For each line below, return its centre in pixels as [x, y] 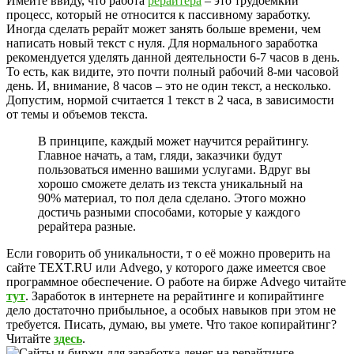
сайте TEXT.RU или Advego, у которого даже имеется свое [166, 268]
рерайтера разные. [87, 227]
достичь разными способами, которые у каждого [169, 213]
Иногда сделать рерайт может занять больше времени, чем [164, 29]
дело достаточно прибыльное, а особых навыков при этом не [171, 311]
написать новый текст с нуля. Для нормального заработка [162, 43]
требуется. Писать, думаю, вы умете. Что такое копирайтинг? [171, 325]
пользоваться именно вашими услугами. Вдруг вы [174, 170]
